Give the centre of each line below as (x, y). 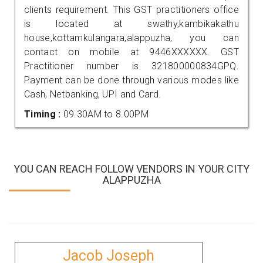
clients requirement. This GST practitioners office (131, 9)
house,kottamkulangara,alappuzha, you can (131, 38)
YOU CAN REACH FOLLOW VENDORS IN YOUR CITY (131, 168)
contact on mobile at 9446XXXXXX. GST (131, 52)
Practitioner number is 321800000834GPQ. (131, 66)
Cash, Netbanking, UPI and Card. (93, 94)
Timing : (44, 114)
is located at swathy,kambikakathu (131, 23)
